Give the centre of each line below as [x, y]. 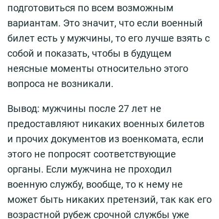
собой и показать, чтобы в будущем [89, 53]
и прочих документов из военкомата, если [106, 139]
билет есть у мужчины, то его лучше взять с [109, 38]
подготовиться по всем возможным [90, 8]
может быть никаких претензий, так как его [109, 199]
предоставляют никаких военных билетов [106, 123]
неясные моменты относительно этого [98, 68]
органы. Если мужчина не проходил [90, 169]
